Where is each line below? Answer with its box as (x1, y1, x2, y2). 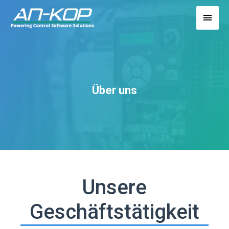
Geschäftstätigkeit (30, 200, 199, 224)
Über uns (92, 84, 137, 97)
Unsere (82, 175, 147, 199)
